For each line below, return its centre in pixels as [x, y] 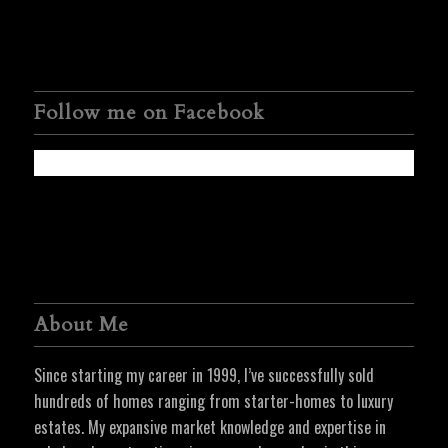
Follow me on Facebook [149, 112]
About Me [81, 324]
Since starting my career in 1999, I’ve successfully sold [203, 374]
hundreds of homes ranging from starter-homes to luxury [213, 400]
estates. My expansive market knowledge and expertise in [209, 426]
